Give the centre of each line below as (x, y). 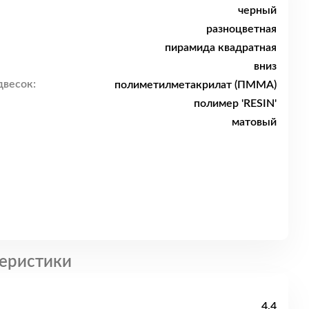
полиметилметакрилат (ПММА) (196, 84)
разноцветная (241, 29)
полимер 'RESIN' (235, 103)
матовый (254, 122)
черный (257, 10)
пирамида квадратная (221, 47)
